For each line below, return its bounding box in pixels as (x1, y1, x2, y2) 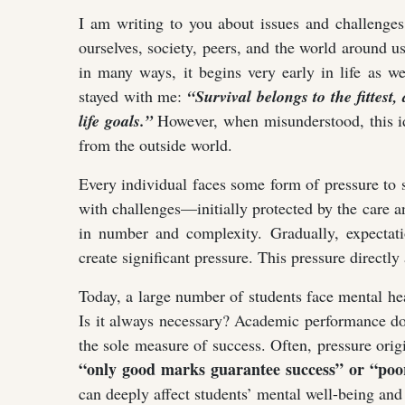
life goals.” (79, 108, 153, 132)
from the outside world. (79, 133, 232, 155)
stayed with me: (79, 84, 187, 107)
